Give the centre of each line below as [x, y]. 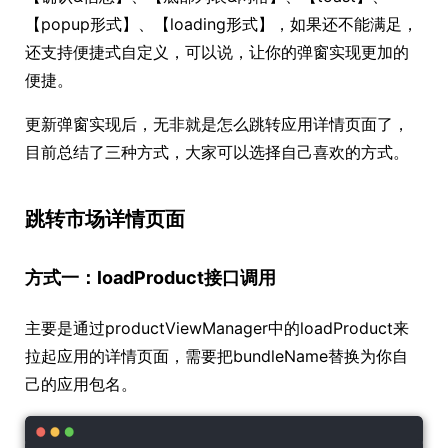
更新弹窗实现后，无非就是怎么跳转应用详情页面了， [217, 123]
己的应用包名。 [81, 383]
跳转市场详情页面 [105, 218]
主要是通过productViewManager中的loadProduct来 [217, 327]
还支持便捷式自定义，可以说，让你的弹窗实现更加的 [217, 51]
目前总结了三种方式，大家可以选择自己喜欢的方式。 [217, 151]
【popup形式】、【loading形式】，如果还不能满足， [221, 23]
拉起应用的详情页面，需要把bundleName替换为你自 [216, 355]
